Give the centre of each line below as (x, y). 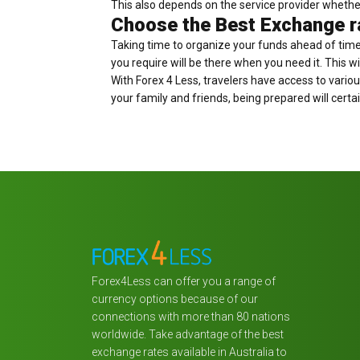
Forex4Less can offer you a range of (184, 282)
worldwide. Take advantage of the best (188, 335)
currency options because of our (175, 299)
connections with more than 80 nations (191, 317)
